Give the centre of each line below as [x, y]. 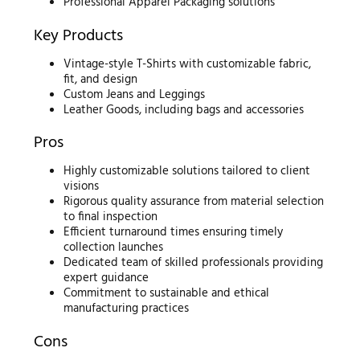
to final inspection [111, 217]
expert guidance [106, 278]
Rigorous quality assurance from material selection [194, 202]
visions [82, 186]
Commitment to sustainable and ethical [167, 293]
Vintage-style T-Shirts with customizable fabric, [188, 64]
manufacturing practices [127, 309]
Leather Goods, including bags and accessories [184, 110]
